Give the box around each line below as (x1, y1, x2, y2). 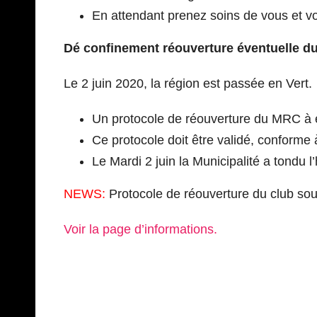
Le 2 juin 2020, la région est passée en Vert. (64, 76, 312, 91)
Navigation (63, 284, 169, 311)
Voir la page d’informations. (64, 221, 217, 236)
